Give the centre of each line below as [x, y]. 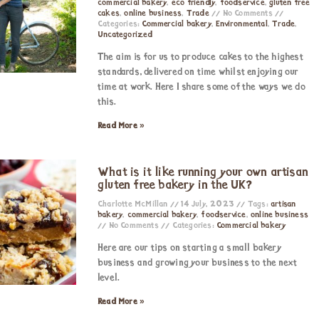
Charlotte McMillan [134, 204]
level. [109, 278]
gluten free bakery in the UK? [175, 185]
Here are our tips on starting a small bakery [189, 248]
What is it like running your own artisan [203, 173]
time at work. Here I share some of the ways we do [202, 87]
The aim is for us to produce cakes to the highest [200, 57]
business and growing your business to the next [198, 263]
